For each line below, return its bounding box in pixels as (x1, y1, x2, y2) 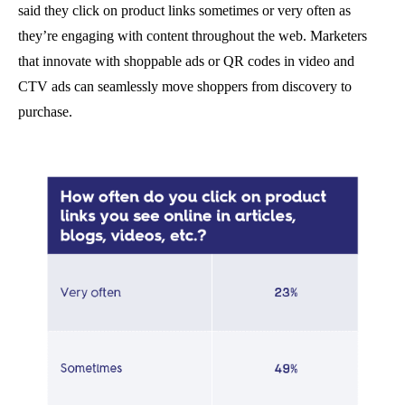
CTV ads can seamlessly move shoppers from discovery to (18, 78, 352, 94)
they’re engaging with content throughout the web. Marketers (18, 27, 367, 43)
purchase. (18, 103, 72, 119)
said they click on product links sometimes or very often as (18, 2, 351, 18)
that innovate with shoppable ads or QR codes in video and (18, 52, 354, 69)
